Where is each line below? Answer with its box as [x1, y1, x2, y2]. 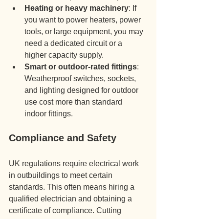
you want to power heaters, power [24, 16, 143, 24]
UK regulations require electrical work [9, 159, 141, 168]
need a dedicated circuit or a [24, 39, 124, 47]
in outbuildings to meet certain [9, 171, 114, 179]
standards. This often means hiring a [9, 183, 136, 191]
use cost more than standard [24, 98, 124, 106]
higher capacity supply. [24, 51, 104, 59]
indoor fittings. [24, 109, 73, 118]
